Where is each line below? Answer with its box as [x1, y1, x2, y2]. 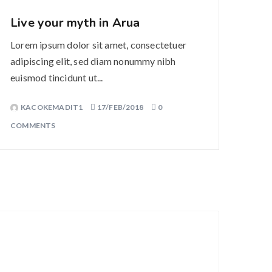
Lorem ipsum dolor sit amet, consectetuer [10, 39, 186, 50]
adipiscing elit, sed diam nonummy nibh [10, 55, 176, 67]
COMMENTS [10, 121, 56, 130]
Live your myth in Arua [10, 15, 140, 31]
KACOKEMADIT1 [21, 103, 84, 112]
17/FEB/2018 [97, 103, 144, 112]
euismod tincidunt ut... [10, 72, 103, 83]
